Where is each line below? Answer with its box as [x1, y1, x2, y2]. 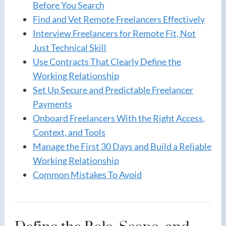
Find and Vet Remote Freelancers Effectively [33, 13, 205, 25]
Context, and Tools [33, 126, 105, 138]
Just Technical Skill [33, 41, 106, 53]
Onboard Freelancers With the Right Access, [33, 112, 205, 124]
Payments [33, 98, 72, 109]
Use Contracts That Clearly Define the [33, 55, 181, 67]
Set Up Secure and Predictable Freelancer [33, 84, 193, 95]
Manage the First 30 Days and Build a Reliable [33, 140, 211, 152]
